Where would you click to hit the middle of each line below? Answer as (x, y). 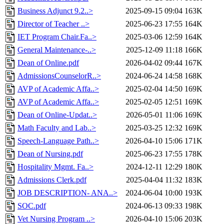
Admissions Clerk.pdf (52, 180)
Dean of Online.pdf (48, 63)
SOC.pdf (32, 206)
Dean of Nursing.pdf (50, 154)
